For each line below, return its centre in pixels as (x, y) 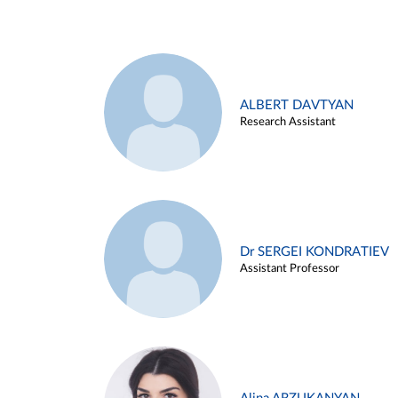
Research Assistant (288, 122)
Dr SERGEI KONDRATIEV (314, 251)
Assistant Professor (290, 268)
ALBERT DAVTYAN (297, 105)
